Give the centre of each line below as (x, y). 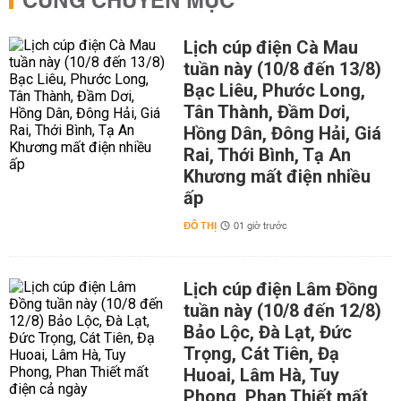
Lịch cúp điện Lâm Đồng (280, 289)
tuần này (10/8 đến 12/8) (282, 311)
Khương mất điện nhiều (277, 176)
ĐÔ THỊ (200, 226)
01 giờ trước (260, 226)
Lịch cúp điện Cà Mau (270, 47)
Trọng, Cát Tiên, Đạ (261, 354)
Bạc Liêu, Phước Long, (274, 90)
